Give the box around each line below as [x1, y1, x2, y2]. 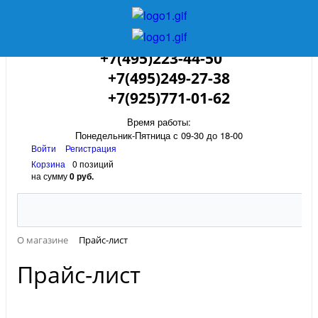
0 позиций [72, 158, 114, 170]
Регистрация [65, 142, 116, 154]
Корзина [31, 158, 65, 170]
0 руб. [70, 170, 94, 182]
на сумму [31, 170, 70, 182]
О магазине [17, 234, 68, 246]
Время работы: [127, 115, 191, 128]
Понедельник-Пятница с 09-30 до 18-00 [75, 128, 243, 142]
